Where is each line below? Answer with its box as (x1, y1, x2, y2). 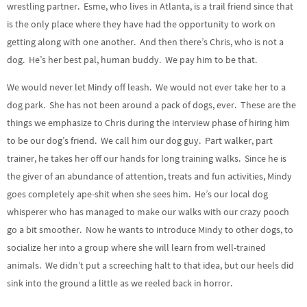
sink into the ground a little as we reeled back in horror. (7, 277, 232, 290)
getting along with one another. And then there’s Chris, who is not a (7, 35, 284, 48)
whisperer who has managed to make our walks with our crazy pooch (7, 206, 289, 219)
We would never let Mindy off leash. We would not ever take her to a (7, 81, 286, 94)
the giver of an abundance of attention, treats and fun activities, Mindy (7, 170, 292, 183)
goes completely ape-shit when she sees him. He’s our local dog (7, 188, 268, 201)
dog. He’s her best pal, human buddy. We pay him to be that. (7, 53, 257, 66)
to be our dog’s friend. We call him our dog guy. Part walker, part (7, 134, 273, 147)
